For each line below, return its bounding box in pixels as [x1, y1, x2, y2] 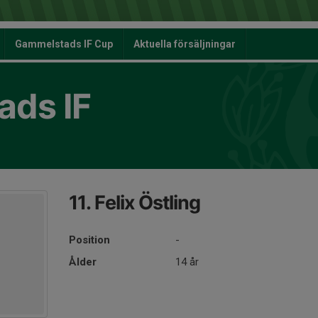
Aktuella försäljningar [133, 38, 236, 50]
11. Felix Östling [69, 191, 201, 214]
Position [69, 234, 111, 246]
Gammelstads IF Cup [15, 38, 113, 50]
